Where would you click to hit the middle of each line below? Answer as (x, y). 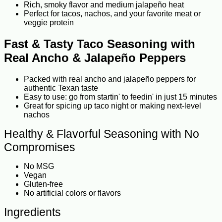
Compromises (40, 147)
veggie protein (49, 23)
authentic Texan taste (61, 88)
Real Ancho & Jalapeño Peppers (95, 58)
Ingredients (32, 212)
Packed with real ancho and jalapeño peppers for (110, 79)
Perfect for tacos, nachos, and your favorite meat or (112, 14)
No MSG (39, 166)
